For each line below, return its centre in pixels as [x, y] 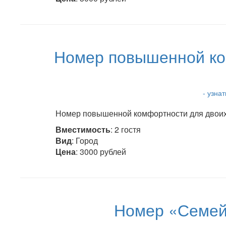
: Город [85, 140]
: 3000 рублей [101, 152]
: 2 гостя [126, 129]
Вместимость [83, 129]
